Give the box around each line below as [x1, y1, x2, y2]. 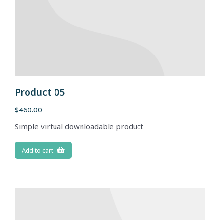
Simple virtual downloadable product [15, 121, 143, 132]
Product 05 [15, 86, 65, 99]
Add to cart [22, 145, 53, 155]
